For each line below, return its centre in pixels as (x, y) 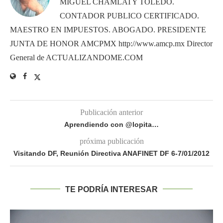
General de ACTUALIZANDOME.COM (76, 57)
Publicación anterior (111, 112)
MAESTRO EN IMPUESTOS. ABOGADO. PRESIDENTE (108, 29)
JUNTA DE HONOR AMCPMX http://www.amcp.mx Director (111, 43)
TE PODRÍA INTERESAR (111, 189)
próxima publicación (111, 141)
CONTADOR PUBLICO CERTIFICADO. (129, 15)
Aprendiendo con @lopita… (111, 124)
